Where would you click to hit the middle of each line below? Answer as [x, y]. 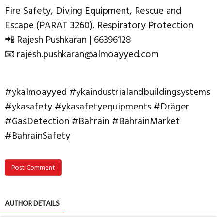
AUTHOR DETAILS [32, 204]
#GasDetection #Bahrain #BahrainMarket [92, 121]
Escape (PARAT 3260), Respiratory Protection [99, 25]
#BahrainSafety [38, 136]
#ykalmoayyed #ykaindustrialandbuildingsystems [108, 92]
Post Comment [33, 167]
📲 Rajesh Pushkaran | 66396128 [68, 40]
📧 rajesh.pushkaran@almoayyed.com [82, 54]
